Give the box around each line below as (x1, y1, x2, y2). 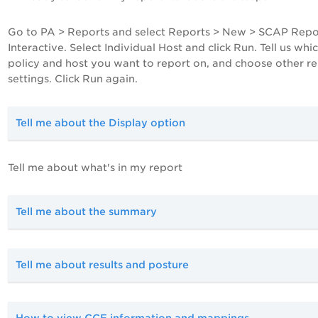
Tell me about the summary (16, 206, 157, 218)
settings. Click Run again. (8, 73, 138, 85)
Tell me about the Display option (16, 117, 185, 129)
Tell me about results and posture (16, 259, 189, 271)
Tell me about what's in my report (8, 162, 182, 174)
